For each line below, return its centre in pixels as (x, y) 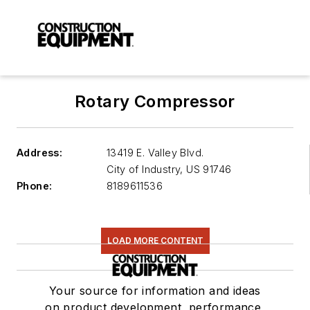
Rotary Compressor (155, 102)
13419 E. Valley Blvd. (155, 153)
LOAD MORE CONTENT (155, 241)
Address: (40, 153)
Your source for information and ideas (155, 291)
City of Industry (144, 170)
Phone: (35, 186)
